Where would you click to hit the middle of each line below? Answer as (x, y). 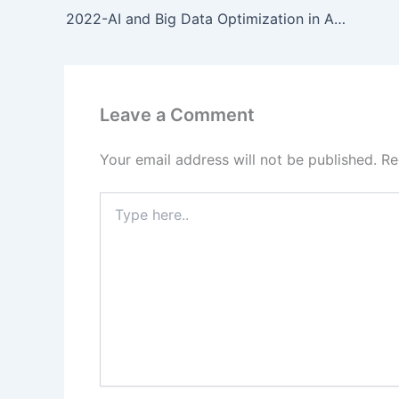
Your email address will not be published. (238, 159)
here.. (115, 217)
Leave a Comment (177, 114)
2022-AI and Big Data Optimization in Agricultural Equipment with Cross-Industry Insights (340, 18)
